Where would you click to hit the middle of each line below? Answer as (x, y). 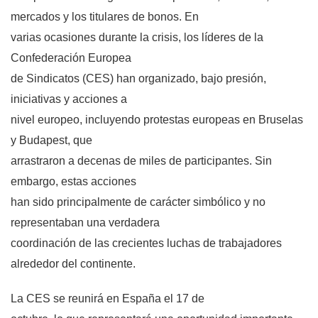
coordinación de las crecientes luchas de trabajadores (146, 243)
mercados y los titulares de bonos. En (105, 17)
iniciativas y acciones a (69, 99)
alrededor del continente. (73, 264)
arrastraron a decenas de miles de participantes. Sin (141, 161)
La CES (31, 299)
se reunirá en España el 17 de (127, 299)
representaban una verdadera (85, 223)
